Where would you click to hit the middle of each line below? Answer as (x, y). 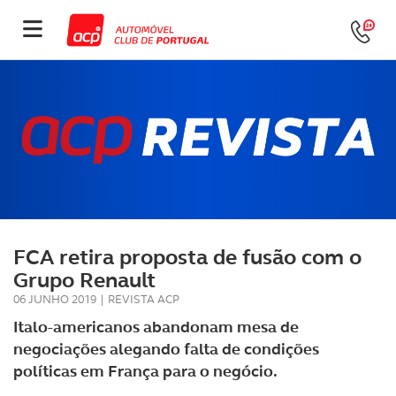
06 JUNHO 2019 (55, 299)
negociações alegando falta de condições (166, 349)
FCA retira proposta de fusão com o (187, 257)
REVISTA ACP (144, 299)
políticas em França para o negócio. (145, 371)
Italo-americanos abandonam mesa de (156, 327)
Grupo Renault (84, 280)
